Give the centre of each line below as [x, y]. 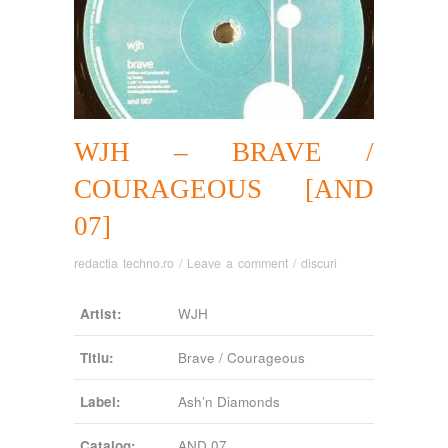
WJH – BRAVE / [224, 151]
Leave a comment [237, 262]
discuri [319, 262]
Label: [100, 401]
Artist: [101, 313]
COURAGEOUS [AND [224, 188]
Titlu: [97, 357]
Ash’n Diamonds [229, 401]
